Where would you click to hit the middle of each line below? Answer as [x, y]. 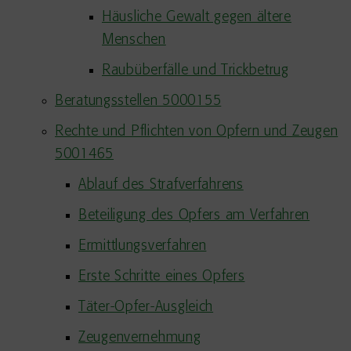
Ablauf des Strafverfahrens [161, 185]
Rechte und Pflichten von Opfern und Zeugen [197, 132]
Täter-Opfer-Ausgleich [146, 307]
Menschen [134, 40]
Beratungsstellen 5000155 [138, 101]
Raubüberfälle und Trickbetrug [195, 71]
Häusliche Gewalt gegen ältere [197, 17]
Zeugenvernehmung [140, 338]
